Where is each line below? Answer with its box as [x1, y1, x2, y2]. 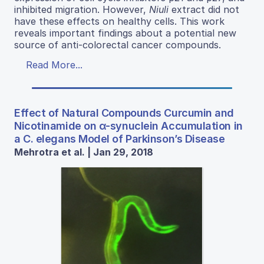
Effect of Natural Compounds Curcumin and [14, 106, 234, 119]
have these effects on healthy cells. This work [14, 15, 225, 27]
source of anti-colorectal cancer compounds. [14, 38, 221, 51]
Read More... [26, 58, 82, 71]
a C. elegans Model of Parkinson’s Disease [14, 132, 225, 145]
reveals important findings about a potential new [14, 27, 236, 39]
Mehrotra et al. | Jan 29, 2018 [14, 146, 153, 158]
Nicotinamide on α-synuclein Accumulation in [14, 119, 243, 132]
